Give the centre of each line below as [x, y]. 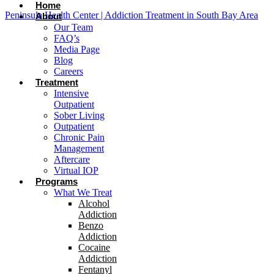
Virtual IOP [76, 170]
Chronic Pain [79, 137]
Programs [57, 181]
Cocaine [94, 247]
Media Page [77, 49]
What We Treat [83, 192]
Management [79, 148]
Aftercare [72, 159]
